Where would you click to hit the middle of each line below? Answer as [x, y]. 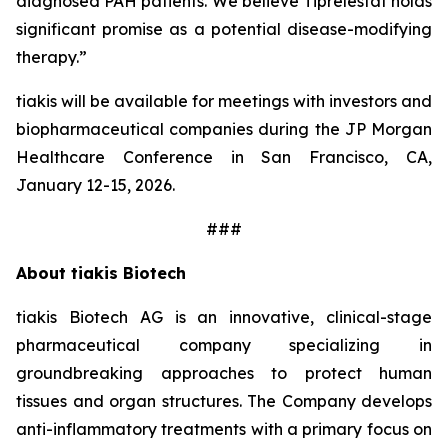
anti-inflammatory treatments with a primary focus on [224, 429]
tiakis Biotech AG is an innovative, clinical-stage [224, 317]
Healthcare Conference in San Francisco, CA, [224, 157]
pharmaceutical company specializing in [224, 345]
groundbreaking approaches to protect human [224, 373]
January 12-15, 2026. [95, 185]
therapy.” [51, 57]
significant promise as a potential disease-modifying [224, 29]
